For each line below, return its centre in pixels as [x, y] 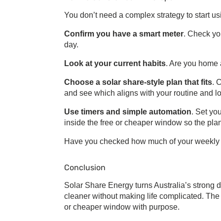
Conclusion [85, 168]
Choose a [83, 82]
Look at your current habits [115, 64]
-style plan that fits [178, 82]
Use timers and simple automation [128, 112]
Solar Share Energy [99, 185]
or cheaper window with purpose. [122, 207]
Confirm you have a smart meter [124, 34]
